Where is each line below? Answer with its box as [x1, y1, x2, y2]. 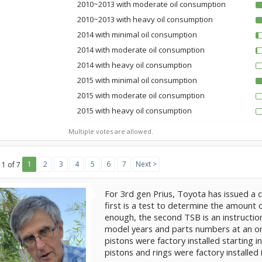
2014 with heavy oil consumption [77, 60, 192, 70]
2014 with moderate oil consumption [77, 44, 205, 55]
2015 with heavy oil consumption [77, 105, 192, 116]
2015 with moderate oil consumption [77, 90, 205, 101]
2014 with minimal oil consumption [77, 29, 197, 40]
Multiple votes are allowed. [68, 127, 153, 136]
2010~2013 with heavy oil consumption [77, 14, 213, 25]
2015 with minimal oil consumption [77, 75, 197, 85]
